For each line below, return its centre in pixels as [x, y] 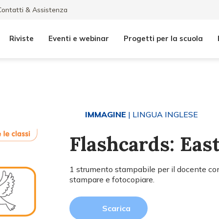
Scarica [117, 208]
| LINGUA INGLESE [162, 114]
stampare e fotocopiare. [112, 179]
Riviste [22, 38]
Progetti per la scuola [163, 38]
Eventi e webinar [79, 38]
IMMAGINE [106, 114]
